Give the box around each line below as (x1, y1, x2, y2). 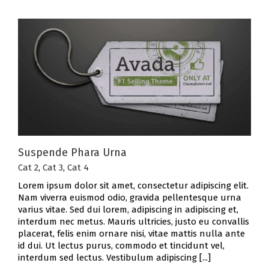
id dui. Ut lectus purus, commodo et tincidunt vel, (18, 240, 225, 252)
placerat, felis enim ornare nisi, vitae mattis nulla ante (18, 228, 245, 240)
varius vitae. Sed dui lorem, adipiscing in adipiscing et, (18, 204, 238, 216)
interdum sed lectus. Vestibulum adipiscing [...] (18, 252, 211, 264)
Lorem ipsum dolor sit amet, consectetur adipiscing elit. (18, 180, 249, 192)
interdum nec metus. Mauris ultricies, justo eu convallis (18, 216, 249, 228)
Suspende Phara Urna (18, 146, 127, 160)
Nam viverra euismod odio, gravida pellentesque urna (18, 192, 241, 204)
